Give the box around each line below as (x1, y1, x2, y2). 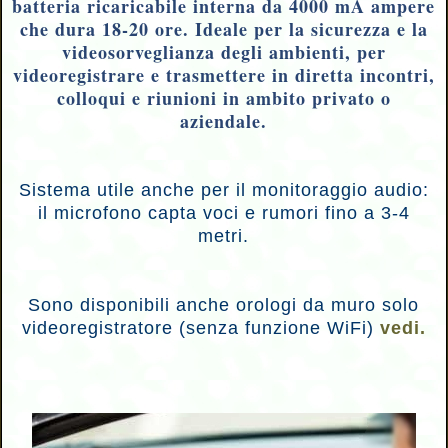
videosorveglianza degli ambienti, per (61, 39, 386, 65)
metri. (198, 226, 250, 246)
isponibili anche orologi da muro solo (91, 295, 420, 315)
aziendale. (180, 108, 268, 134)
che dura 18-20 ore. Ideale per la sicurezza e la (19, 16, 428, 42)
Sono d (28, 295, 92, 315)
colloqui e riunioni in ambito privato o (56, 85, 391, 111)
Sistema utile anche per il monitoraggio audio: (18, 180, 429, 200)
